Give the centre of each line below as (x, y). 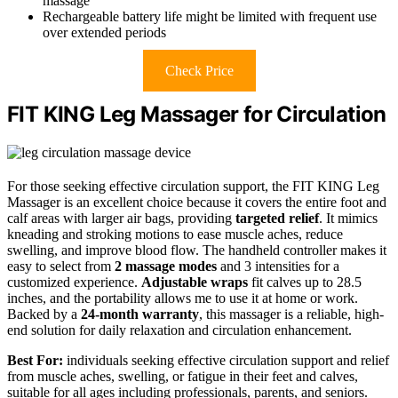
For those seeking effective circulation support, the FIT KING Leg (193, 187)
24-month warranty (140, 314)
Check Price (199, 71)
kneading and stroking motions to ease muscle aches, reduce (175, 235)
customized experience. (74, 283)
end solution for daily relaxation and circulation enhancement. (179, 330)
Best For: (35, 361)
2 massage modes (166, 267)
